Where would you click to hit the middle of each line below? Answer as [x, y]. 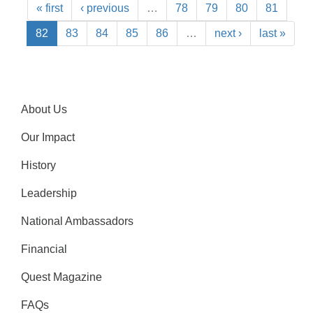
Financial [44, 249]
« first [50, 8]
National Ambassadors [77, 221]
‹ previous [105, 8]
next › [228, 33]
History [38, 165]
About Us [44, 109]
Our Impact [48, 137]
